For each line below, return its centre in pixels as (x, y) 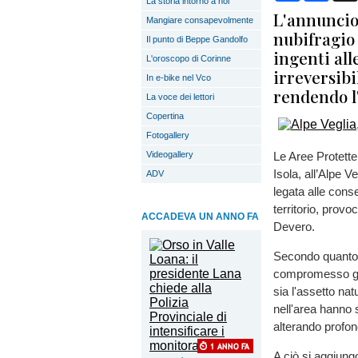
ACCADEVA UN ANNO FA (200, 217)
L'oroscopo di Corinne (189, 58)
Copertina (165, 116)
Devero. (294, 227)
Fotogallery (168, 135)
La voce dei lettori (180, 97)
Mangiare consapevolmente (200, 20)
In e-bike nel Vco (179, 78)
